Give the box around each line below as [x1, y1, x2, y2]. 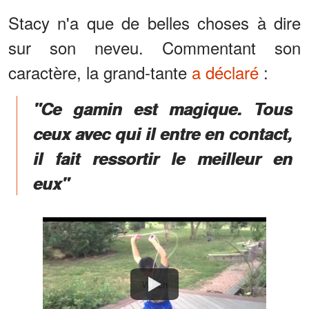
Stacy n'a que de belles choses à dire [8, 10, 301, 34]
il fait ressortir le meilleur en [33, 146, 292, 170]
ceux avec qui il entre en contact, [33, 121, 292, 145]
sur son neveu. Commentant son [8, 34, 301, 59]
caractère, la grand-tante [8, 59, 192, 84]
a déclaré [192, 59, 259, 84]
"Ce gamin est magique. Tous [33, 96, 292, 120]
